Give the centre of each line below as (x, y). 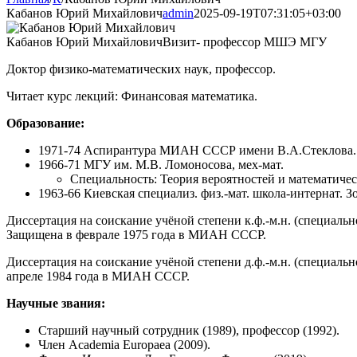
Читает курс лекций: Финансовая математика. (132, 96)
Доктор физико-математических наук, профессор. (141, 69)
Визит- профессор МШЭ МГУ (245, 42)
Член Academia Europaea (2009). (124, 345)
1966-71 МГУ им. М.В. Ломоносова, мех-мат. (161, 165)
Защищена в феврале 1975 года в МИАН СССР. (136, 235)
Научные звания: (56, 304)
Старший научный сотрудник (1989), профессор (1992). (189, 331)
